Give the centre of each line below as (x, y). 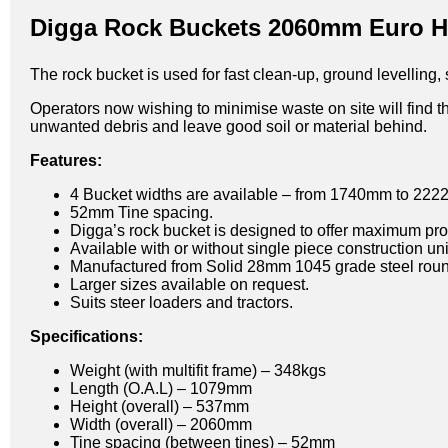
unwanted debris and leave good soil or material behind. (228, 126)
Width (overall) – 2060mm (161, 424)
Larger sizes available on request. (189, 284)
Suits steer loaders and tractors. (181, 302)
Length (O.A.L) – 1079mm (161, 388)
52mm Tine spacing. (141, 212)
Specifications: (86, 336)
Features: (66, 160)
